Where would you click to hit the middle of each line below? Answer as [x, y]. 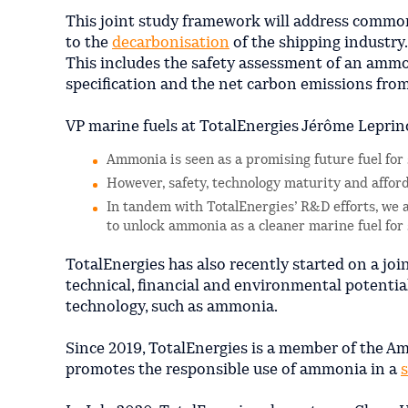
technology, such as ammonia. [172, 307]
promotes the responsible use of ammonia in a [233, 370]
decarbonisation [171, 43]
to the [89, 43]
